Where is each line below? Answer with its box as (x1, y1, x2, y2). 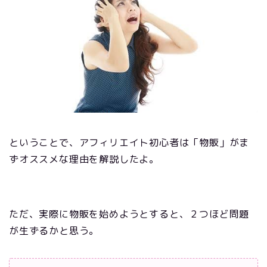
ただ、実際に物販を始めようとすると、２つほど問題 (9, 207, 250, 221)
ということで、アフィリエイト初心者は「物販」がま (9, 136, 250, 150)
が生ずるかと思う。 (9, 224, 100, 238)
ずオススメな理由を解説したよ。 (9, 153, 160, 166)
